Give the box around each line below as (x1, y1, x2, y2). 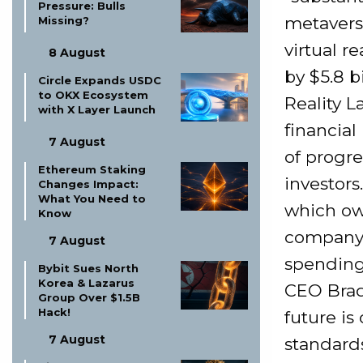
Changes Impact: (38, 177, 139, 190)
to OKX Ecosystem (38, 88, 148, 101)
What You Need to (38, 192, 146, 205)
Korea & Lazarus (38, 276, 135, 289)
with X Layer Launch (38, 103, 156, 116)
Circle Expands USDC (38, 74, 161, 87)
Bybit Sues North (38, 262, 139, 275)
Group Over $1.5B (38, 291, 140, 304)
